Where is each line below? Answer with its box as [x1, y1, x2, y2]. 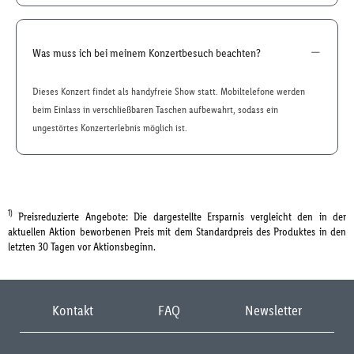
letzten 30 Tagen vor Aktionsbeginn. [8, 239, 156, 254]
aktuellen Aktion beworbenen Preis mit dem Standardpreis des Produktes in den [8, 224, 346, 239]
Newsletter [245, 301, 302, 319]
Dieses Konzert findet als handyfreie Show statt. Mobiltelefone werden [32, 85, 305, 97]
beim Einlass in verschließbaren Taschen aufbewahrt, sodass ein [32, 104, 278, 115]
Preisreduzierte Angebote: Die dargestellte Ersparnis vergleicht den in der [18, 209, 347, 224]
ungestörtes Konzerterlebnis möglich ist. [32, 122, 187, 134]
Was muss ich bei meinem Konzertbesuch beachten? [32, 45, 261, 60]
